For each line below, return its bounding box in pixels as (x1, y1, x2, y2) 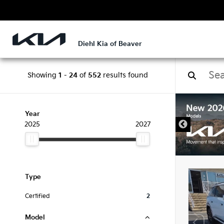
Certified (25, 193, 50, 199)
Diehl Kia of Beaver (78, 40, 142, 48)
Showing (27, 71, 58, 79)
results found (100, 71, 148, 79)
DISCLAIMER (125, 107, 160, 115)
